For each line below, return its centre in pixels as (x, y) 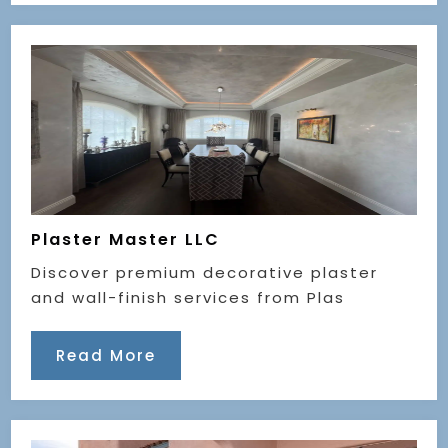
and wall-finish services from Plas (188, 297)
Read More (106, 355)
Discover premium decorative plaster (205, 272)
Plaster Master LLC (126, 239)
